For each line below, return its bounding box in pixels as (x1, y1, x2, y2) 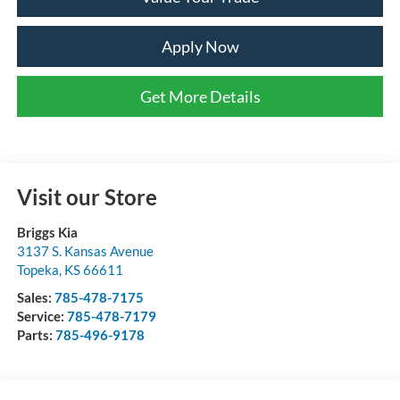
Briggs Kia (16, 223, 78, 240)
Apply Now (161, 36, 239, 56)
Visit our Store (16, 183, 157, 210)
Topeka (16, 261, 59, 278)
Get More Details (139, 86, 261, 106)
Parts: (16, 326, 55, 343)
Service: (16, 307, 67, 324)
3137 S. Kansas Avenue (16, 242, 154, 259)
